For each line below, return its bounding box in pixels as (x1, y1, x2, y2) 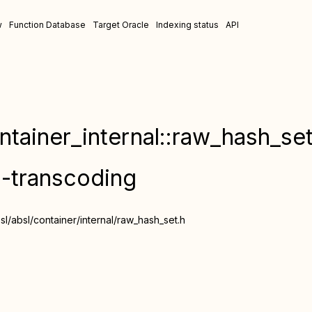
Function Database (9, 19, 86, 30)
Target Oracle (93, 19, 149, 30)
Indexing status (156, 19, 219, 30)
